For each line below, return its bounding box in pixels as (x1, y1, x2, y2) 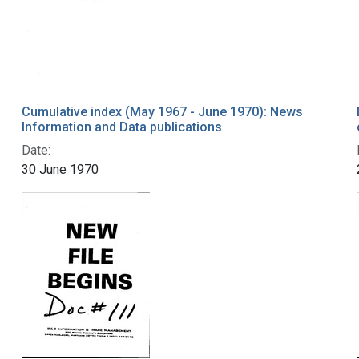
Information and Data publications (21, 119, 222, 135)
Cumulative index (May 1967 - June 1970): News (21, 104, 303, 120)
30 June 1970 (21, 162, 99, 178)
